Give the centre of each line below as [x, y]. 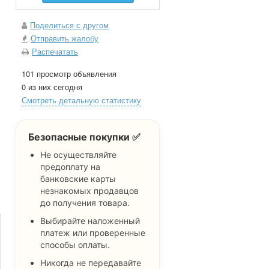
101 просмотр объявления [69, 74]
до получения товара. [85, 203]
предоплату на [70, 167]
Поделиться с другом [69, 25]
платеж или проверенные [93, 233]
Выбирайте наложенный [90, 221]
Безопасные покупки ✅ [84, 137]
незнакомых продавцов [89, 191]
